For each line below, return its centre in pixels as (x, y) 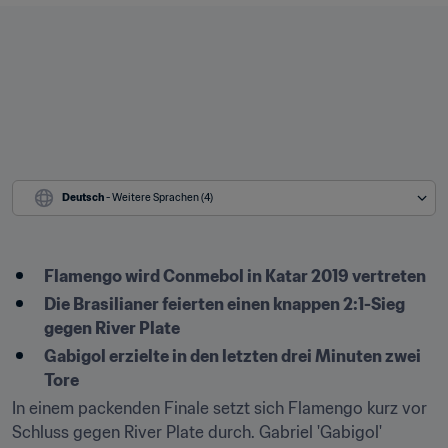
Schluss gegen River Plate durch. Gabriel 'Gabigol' (197, 432)
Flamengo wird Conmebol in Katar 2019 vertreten (235, 276)
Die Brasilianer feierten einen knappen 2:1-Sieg (224, 304)
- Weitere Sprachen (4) (159, 197)
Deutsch (83, 197)
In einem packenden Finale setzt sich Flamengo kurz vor (219, 408)
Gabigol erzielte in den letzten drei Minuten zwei (232, 356)
